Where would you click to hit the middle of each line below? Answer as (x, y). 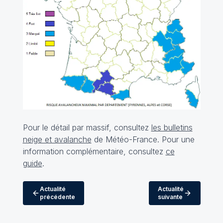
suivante (170, 197)
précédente (57, 197)
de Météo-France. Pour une (143, 139)
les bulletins (172, 127)
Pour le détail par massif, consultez (87, 127)
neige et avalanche (57, 139)
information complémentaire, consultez (94, 151)
